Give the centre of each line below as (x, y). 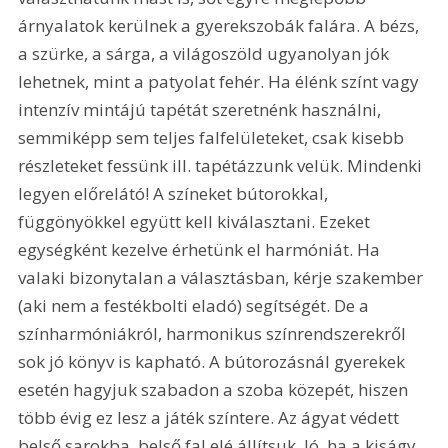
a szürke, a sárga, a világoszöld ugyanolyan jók (206, 54)
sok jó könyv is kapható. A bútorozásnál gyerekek (214, 362)
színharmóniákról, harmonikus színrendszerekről (214, 334)
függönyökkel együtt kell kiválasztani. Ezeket (196, 222)
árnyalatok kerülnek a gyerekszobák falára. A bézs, (221, 26)
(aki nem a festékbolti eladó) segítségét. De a (196, 306)
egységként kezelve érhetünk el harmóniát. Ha (201, 250)
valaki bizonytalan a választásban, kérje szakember (223, 278)
